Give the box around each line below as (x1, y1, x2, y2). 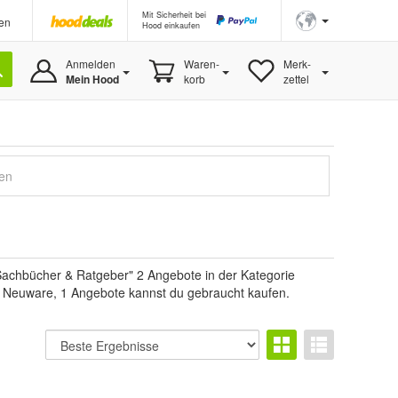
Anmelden (65, 56, 115, 71)
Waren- (183, 56, 219, 71)
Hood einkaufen (142, 20, 200, 31)
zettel (283, 71, 309, 86)
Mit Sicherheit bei (142, 9, 206, 20)
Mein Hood (65, 71, 119, 87)
